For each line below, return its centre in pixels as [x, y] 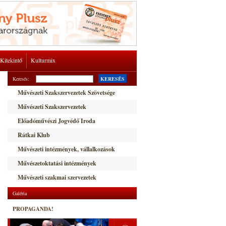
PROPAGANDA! [33, 209]
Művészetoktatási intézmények [57, 163]
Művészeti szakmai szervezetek [57, 177]
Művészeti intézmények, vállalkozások [66, 149]
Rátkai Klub [34, 135]
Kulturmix [43, 60]
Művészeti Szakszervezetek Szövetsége [66, 93]
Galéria [20, 193]
